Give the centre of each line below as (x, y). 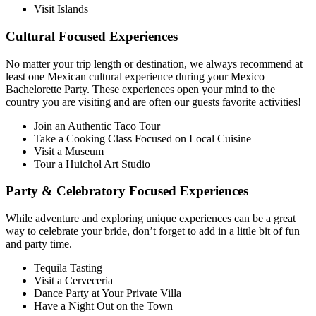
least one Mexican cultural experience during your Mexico (135, 76)
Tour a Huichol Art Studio (92, 164)
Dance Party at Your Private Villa (108, 293)
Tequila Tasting (69, 267)
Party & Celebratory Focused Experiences (127, 191)
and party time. (40, 243)
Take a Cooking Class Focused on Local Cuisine (142, 138)
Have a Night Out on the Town (103, 305)
